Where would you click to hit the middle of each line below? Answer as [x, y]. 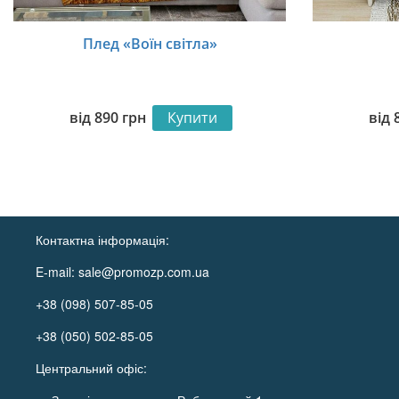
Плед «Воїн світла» [150, 43]
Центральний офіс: [92, 368]
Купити [192, 118]
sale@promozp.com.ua [144, 272]
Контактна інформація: [103, 240]
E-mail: [57, 272]
